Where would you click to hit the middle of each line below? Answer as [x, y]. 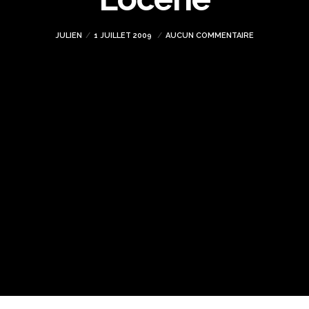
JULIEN [69, 36]
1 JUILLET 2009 [124, 36]
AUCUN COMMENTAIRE [210, 36]
